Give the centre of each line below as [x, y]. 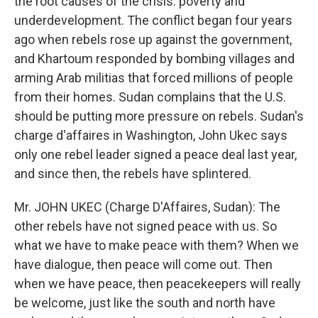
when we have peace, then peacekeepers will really [158, 284]
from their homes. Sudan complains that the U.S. [150, 97]
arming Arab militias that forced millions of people [154, 78]
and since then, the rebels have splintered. [133, 174]
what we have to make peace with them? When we [157, 245]
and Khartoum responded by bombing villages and [154, 59]
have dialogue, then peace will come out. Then [143, 264]
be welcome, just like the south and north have [145, 303]
